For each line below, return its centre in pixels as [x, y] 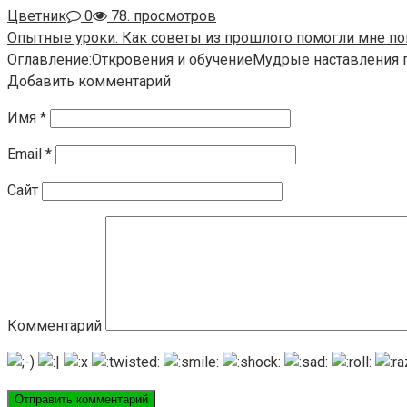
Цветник [37, 16]
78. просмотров [162, 16]
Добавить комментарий [89, 82]
